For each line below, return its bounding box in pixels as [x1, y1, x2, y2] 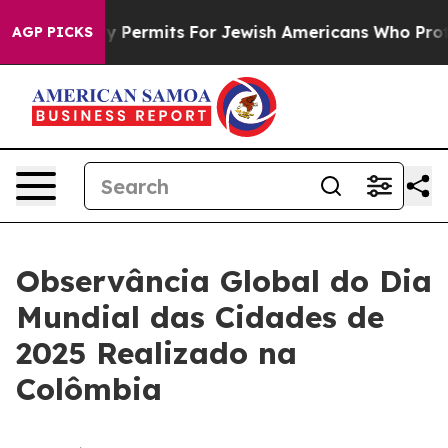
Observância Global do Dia [16, 262, 432, 300]
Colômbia [16, 370, 162, 408]
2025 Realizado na [16, 334, 297, 372]
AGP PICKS [12, 23, 93, 41]
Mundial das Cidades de [16, 298, 384, 336]
